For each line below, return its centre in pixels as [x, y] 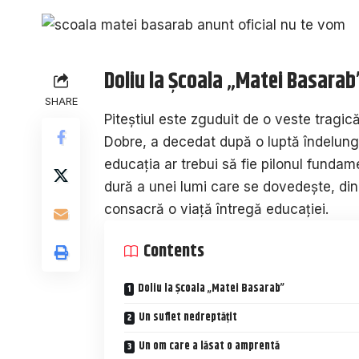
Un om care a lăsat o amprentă [209, 347]
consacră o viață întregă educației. [216, 210]
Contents [174, 252]
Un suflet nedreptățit [188, 318]
